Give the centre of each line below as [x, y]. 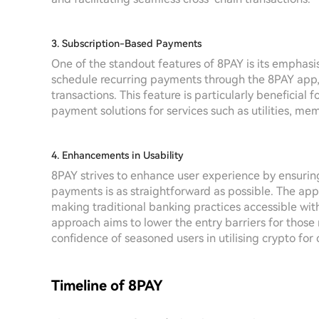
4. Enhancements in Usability [117, 155]
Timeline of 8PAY [107, 286]
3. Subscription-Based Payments [126, 43]
